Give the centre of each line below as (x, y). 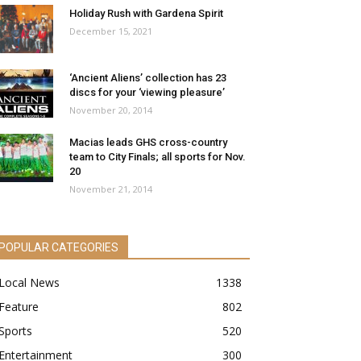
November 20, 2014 (111, 110)
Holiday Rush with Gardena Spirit (146, 14)
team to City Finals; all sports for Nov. (158, 157)
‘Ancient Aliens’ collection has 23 (148, 78)
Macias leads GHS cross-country (148, 143)
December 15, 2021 (111, 31)
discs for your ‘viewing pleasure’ (147, 93)
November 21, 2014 (111, 189)
